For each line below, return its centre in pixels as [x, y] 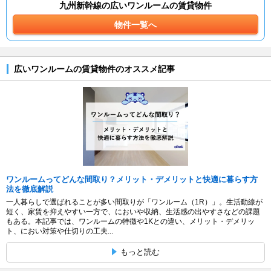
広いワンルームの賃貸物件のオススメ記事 [94, 69]
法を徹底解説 [30, 189]
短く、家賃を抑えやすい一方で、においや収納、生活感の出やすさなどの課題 [133, 211]
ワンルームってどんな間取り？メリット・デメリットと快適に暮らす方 [132, 179]
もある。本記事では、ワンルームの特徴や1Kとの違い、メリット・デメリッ [130, 221]
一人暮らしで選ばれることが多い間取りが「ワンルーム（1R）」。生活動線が [134, 202]
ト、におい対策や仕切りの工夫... [60, 231]
